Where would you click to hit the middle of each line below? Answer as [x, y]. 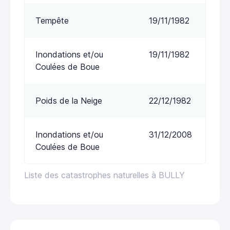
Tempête [52, 20]
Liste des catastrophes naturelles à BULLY [104, 175]
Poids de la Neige [69, 100]
